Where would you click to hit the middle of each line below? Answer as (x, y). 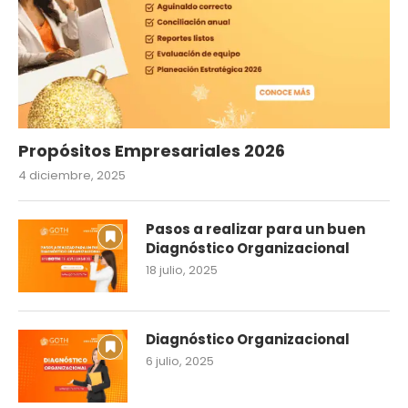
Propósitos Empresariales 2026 (152, 150)
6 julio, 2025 (180, 361)
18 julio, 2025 (182, 270)
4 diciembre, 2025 (72, 175)
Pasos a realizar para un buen (255, 229)
